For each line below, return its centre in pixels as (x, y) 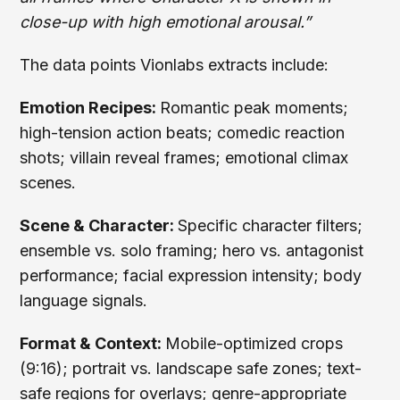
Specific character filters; (271, 225)
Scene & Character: (99, 225)
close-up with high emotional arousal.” (166, 21)
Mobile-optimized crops (254, 343)
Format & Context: (93, 343)
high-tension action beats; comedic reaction (183, 132)
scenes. (48, 182)
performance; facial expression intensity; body (191, 275)
